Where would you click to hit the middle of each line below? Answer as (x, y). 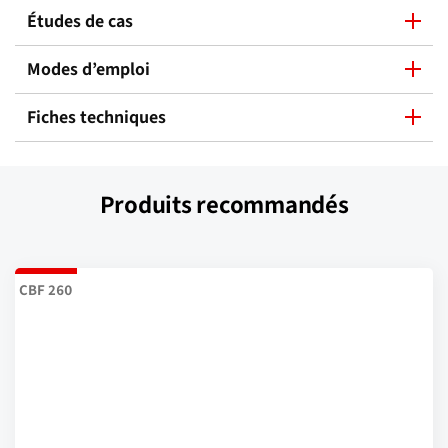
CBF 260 (46, 289)
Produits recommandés (224, 204)
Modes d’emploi (88, 68)
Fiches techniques (96, 116)
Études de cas (80, 20)
